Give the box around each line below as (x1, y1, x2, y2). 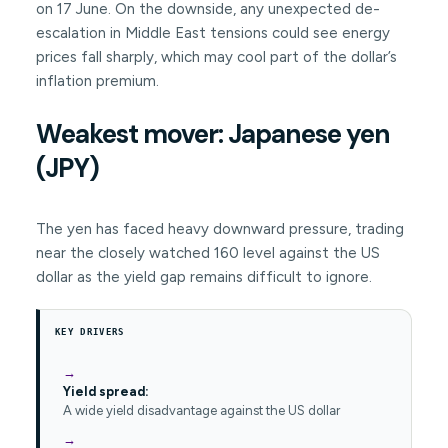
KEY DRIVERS (54, 327, 125, 338)
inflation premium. (35, 72, 159, 91)
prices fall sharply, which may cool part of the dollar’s (35, 48, 397, 67)
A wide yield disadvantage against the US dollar (62, 403, 340, 419)
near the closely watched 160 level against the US (35, 244, 380, 263)
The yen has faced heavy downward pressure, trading (35, 220, 404, 239)
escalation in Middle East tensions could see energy (35, 24, 390, 43)
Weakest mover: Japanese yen (35, 117, 390, 152)
